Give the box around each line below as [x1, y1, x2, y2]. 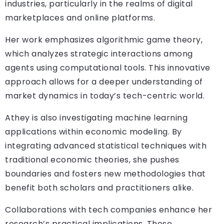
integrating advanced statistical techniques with [5, 140, 206, 152]
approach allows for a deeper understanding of [5, 76, 203, 88]
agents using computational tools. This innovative [5, 62, 210, 74]
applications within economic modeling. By [5, 126, 182, 138]
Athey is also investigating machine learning [5, 112, 187, 124]
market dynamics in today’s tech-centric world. [5, 90, 204, 102]
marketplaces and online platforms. [5, 12, 155, 24]
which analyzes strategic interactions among [5, 48, 193, 60]
